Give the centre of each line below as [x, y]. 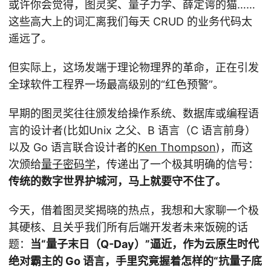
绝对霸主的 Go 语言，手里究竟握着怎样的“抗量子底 [135, 261]
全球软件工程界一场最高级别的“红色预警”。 [116, 84]
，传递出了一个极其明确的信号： [177, 164]
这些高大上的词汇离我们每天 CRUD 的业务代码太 [130, 21]
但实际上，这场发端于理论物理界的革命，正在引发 [134, 67]
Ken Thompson [177, 147]
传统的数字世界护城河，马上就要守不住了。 [117, 181]
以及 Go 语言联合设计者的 [73, 147]
